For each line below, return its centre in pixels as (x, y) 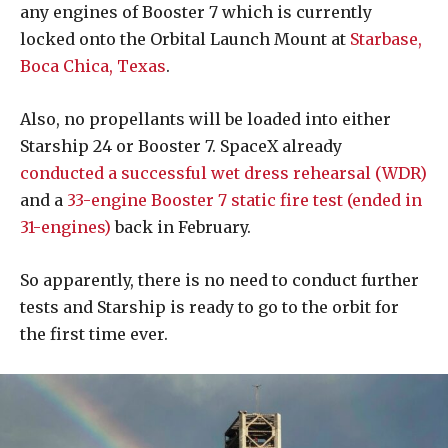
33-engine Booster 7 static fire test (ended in (244, 200)
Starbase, (386, 39)
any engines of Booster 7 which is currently (196, 12)
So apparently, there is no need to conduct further (219, 280)
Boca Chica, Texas (93, 66)
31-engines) (65, 227)
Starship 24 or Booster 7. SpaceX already (181, 146)
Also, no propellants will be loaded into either (205, 119)
